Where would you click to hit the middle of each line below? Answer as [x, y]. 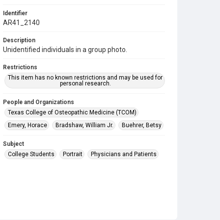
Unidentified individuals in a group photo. [65, 50]
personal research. [85, 83]
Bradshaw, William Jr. [84, 125]
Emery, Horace [27, 125]
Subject [14, 144]
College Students [31, 154]
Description [19, 40]
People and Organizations [39, 102]
